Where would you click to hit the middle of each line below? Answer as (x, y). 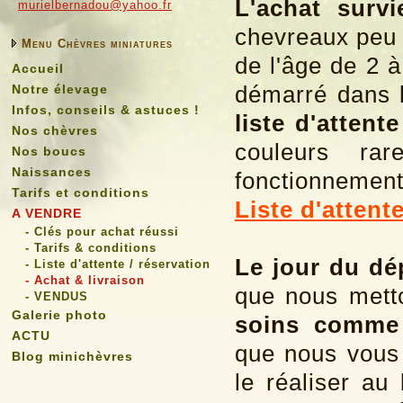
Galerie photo (59, 315)
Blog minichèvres (72, 356)
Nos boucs (49, 151)
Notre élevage (60, 89)
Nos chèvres (55, 130)
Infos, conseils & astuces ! (106, 110)
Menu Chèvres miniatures (97, 44)
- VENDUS (57, 296)
